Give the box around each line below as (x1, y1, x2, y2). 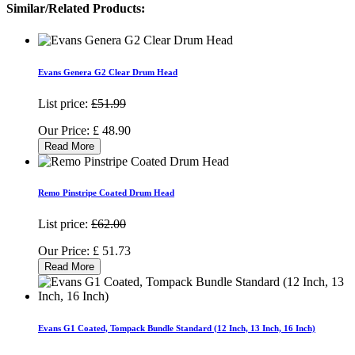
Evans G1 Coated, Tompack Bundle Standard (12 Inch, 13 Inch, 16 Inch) (38, 323, 315, 334)
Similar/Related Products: (6, 2, 145, 16)
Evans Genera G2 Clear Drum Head (38, 67, 177, 77)
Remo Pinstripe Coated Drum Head (38, 188, 174, 198)
